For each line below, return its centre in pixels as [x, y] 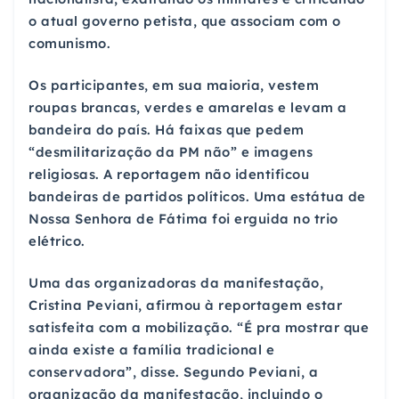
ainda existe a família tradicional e [151, 350]
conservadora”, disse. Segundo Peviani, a [173, 372]
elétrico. [57, 240]
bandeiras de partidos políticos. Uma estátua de [197, 196]
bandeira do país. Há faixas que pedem [167, 129]
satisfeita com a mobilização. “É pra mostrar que [199, 328]
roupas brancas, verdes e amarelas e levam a [188, 107]
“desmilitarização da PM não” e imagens [171, 151]
